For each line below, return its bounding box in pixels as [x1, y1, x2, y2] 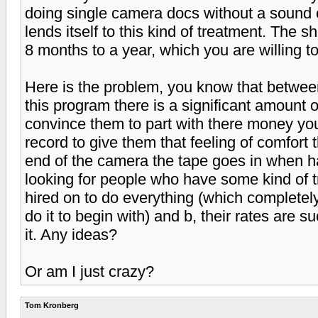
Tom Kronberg [25, 300, 79, 309]
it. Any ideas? [25, 225, 117, 243]
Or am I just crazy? [25, 262, 154, 280]
